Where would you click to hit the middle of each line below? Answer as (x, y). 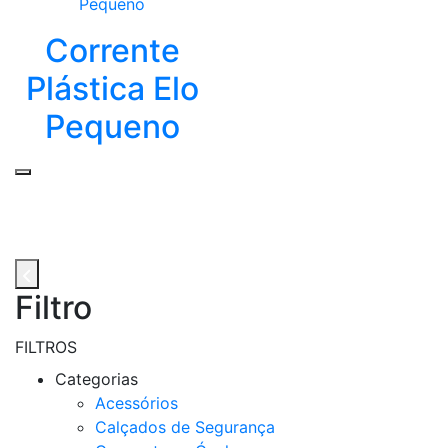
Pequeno (112, 127)
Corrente (112, 51)
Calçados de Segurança (185, 427)
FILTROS (46, 347)
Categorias (96, 379)
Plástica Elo (112, 89)
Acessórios (136, 403)
